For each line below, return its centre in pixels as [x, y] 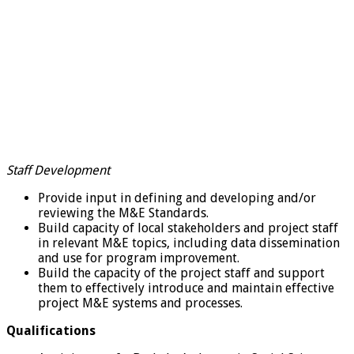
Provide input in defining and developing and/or [177, 198]
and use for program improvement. [139, 258]
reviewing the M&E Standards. [123, 213]
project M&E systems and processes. [140, 303]
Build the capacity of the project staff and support [181, 273]
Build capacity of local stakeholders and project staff [188, 228]
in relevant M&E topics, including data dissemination [189, 243]
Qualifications [51, 330]
